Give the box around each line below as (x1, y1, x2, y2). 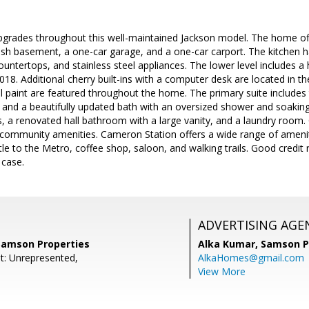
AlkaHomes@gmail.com (198, 251, 304, 264)
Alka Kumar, (198, 237, 261, 250)
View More (198, 265, 246, 278)
